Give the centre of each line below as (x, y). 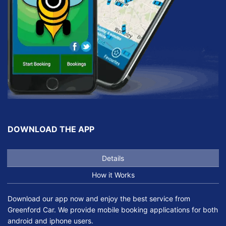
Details (113, 158)
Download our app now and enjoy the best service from (99, 199)
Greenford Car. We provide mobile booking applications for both (113, 210)
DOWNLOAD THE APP (51, 129)
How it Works (113, 175)
